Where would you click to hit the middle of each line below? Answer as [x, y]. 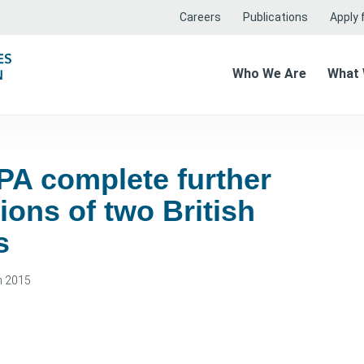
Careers [200, 17]
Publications [275, 17]
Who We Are [269, 73]
